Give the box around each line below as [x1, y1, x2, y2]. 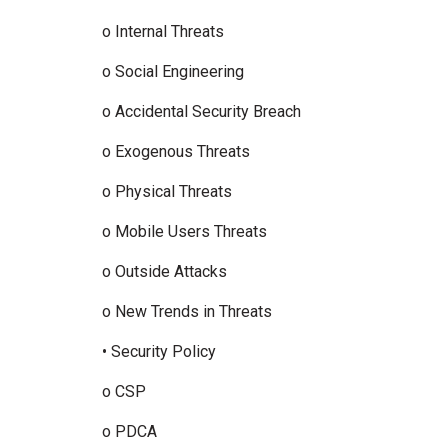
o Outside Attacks [102, 262, 235, 281]
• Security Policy [102, 342, 224, 361]
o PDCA [102, 422, 165, 441]
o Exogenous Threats [102, 142, 258, 161]
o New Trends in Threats [102, 302, 280, 321]
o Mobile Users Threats [102, 222, 275, 241]
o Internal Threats [102, 22, 232, 41]
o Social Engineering [102, 62, 252, 81]
